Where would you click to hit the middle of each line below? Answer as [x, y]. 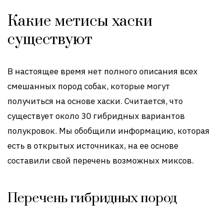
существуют [50, 40]
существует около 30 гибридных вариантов [96, 116]
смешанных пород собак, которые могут [89, 86]
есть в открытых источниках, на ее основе [93, 146]
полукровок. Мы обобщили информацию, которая [109, 131]
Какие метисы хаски [80, 22]
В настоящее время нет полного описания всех [103, 72]
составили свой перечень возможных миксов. [101, 161]
